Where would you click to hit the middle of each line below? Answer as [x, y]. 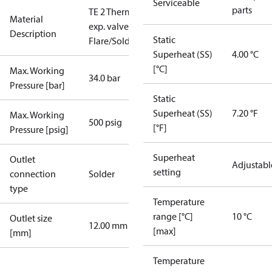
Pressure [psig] [39, 129]
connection [33, 174]
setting [167, 172]
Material [26, 19]
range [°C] [173, 216]
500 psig [105, 122]
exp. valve [109, 26]
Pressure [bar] [37, 85]
